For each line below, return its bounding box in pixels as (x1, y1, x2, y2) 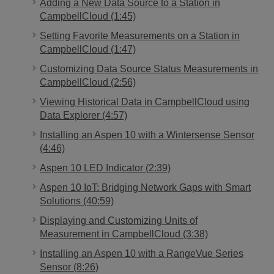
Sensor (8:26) (40, 261, 98, 272)
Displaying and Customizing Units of (40, 215, 198, 226)
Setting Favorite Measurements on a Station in (40, 30, 240, 41)
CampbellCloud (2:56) (40, 76, 136, 87)
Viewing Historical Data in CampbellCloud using (40, 96, 250, 107)
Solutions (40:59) (40, 195, 114, 206)
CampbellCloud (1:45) (40, 10, 136, 21)
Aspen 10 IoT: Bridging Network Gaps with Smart (40, 182, 251, 193)
